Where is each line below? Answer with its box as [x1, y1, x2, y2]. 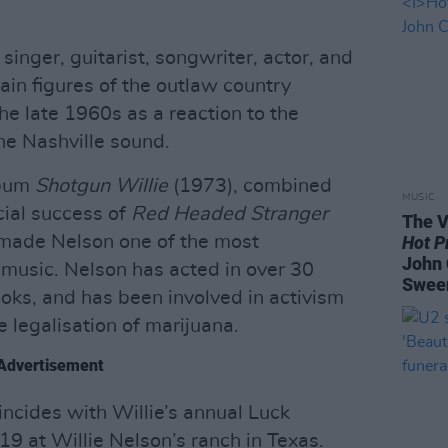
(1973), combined [168, 176, 332, 196]
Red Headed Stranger [131, 204, 328, 224]
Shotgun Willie [35, 176, 168, 196]
